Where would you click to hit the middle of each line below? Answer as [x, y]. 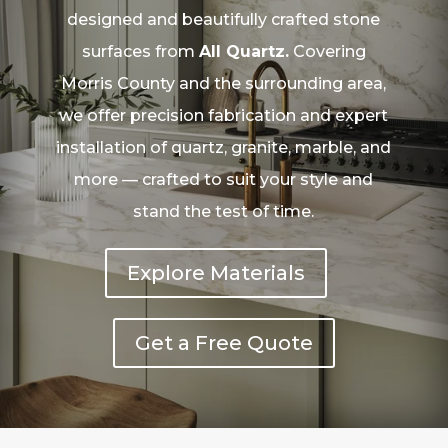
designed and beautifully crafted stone [224, 19]
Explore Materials [216, 272]
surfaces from [140, 51]
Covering [327, 51]
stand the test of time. [224, 211]
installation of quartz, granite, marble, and [224, 147]
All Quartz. [243, 51]
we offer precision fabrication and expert [224, 115]
